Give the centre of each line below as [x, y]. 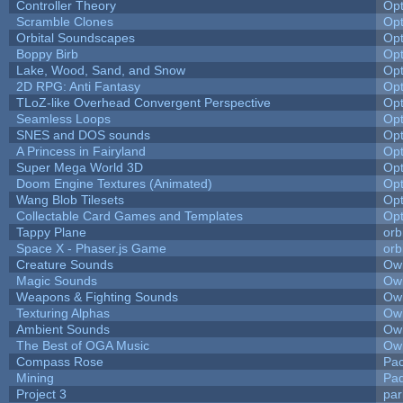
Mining [35, 377]
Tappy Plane [51, 232]
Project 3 [41, 394]
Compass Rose [59, 361]
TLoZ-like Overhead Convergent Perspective [143, 102]
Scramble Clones [64, 21]
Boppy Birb [47, 54]
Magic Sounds [56, 280]
